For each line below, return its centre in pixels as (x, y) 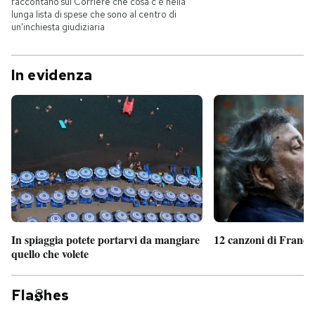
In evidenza (52, 75)
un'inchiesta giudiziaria (58, 27)
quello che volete (50, 254)
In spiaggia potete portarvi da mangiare (105, 240)
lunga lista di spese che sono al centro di (94, 14)
